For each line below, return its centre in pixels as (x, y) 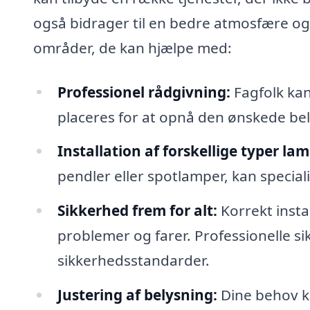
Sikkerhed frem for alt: (137, 211)
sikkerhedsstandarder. (133, 261)
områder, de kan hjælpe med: (133, 47)
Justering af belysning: (137, 295)
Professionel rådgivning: (144, 92)
